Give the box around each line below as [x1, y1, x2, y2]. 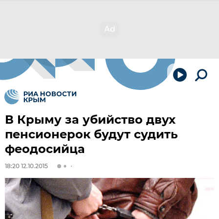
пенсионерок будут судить [5, 127, 178, 141]
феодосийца [5, 142, 85, 156]
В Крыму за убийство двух [5, 112, 175, 127]
